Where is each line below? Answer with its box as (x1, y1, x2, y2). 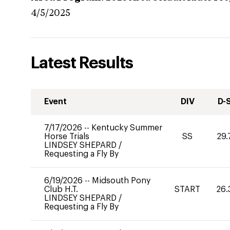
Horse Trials (44, 132, 89, 141)
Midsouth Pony (92, 177, 150, 185)
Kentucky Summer (91, 124, 162, 132)
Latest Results (31, 55, 133, 71)
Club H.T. (44, 185, 78, 194)
